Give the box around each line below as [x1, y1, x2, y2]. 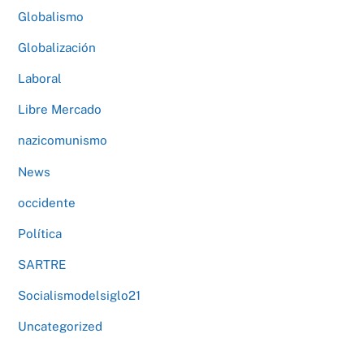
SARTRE [18, 257, 67, 271]
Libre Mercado [18, 102, 102, 117]
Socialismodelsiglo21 [18, 288, 141, 303]
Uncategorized [18, 319, 103, 334]
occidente [18, 195, 76, 210]
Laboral [18, 71, 63, 86]
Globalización [18, 40, 97, 54]
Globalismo [18, 9, 84, 24]
